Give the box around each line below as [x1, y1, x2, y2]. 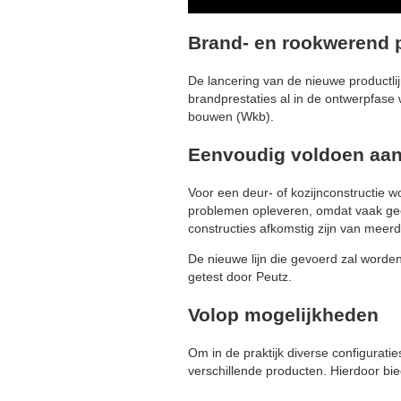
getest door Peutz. [188, 269, 292, 285]
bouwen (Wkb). [188, 109, 274, 124]
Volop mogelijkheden [188, 303, 379, 325]
